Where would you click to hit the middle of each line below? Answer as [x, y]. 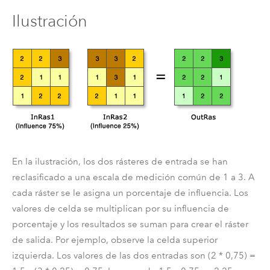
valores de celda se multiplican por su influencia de [120, 208]
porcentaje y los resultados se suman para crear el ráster [130, 224]
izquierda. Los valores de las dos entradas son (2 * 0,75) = [133, 255]
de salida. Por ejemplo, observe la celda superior [115, 240]
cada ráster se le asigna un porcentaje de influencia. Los [130, 193]
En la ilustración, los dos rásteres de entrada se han [120, 161]
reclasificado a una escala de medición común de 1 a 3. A [133, 177]
